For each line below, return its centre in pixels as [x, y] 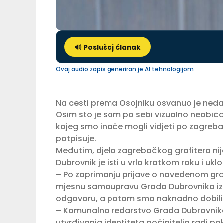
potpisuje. [76, 139]
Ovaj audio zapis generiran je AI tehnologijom [125, 69]
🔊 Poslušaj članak [108, 48]
